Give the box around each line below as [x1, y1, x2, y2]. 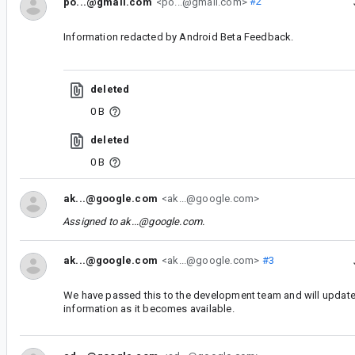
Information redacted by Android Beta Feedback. [63, 30, 294, 43]
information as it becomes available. [63, 303, 235, 315]
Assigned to [63, 216, 120, 227]
